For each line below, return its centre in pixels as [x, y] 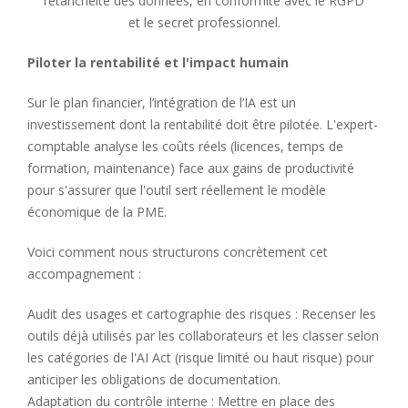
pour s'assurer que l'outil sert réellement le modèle [177, 189]
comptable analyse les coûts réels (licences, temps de [185, 146]
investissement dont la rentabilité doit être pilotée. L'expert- [203, 124]
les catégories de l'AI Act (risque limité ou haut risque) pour [200, 357]
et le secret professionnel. [204, 22]
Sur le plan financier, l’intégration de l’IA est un [162, 102]
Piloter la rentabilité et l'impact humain [158, 62]
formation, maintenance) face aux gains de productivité [191, 168]
